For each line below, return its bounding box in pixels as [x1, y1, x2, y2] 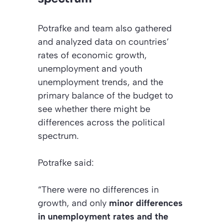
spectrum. [38, 130, 79, 141]
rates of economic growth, [38, 49, 147, 61]
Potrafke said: [38, 157, 94, 168]
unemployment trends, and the [38, 76, 163, 88]
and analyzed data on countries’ [38, 36, 169, 47]
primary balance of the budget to [38, 90, 173, 101]
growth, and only [38, 197, 107, 209]
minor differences [107, 197, 183, 209]
